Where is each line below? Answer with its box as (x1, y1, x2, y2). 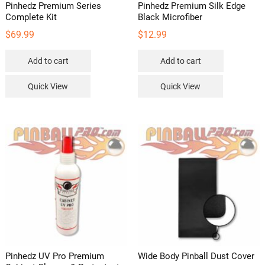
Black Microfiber (137, 11, 202, 22)
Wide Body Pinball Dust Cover (137, 250, 254, 261)
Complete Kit (5, 11, 57, 22)
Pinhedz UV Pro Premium (5, 250, 104, 261)
